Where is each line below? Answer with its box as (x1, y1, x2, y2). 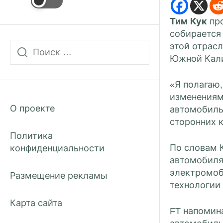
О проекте (10, 104, 55, 113)
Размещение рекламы (10, 171, 108, 181)
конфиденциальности (10, 143, 105, 153)
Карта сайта (10, 198, 62, 208)
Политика (10, 131, 53, 141)
